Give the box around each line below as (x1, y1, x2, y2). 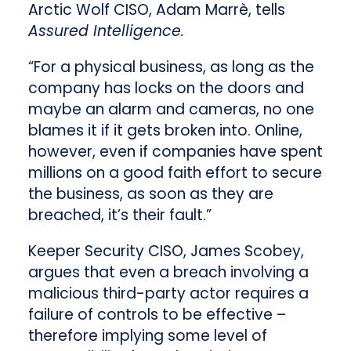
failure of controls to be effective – (27, 304, 286, 326)
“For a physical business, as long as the (27, 56, 314, 78)
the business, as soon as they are (27, 183, 273, 205)
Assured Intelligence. (27, 20, 184, 42)
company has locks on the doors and (27, 78, 304, 100)
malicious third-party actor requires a (27, 283, 309, 305)
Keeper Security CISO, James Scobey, (27, 241, 304, 262)
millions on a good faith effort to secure (27, 162, 322, 184)
